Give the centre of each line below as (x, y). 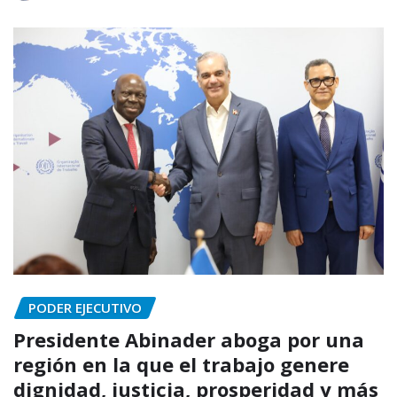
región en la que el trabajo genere (181, 365)
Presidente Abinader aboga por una (189, 340)
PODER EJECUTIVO (85, 307)
